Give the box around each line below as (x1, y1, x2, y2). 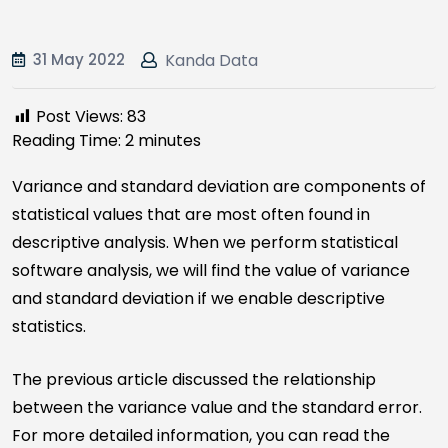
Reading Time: (12, 129, 125, 152)
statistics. (12, 315, 86, 338)
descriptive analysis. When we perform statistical (12, 231, 398, 254)
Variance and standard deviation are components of (12, 175, 426, 198)
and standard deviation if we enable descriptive (12, 287, 385, 310)
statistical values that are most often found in (12, 203, 370, 226)
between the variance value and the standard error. (12, 396, 422, 419)
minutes (138, 129, 201, 152)
